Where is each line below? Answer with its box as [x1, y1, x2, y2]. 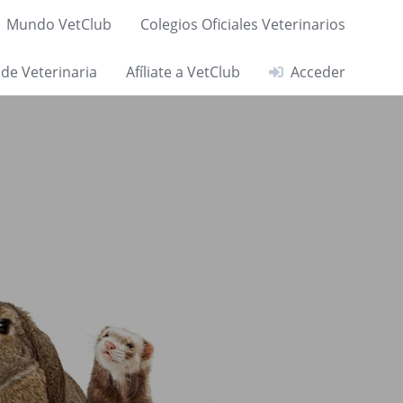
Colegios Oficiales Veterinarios [140, 13, 345, 34]
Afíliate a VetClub [126, 61, 240, 82]
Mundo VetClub [6, 13, 112, 34]
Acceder [291, 61, 345, 82]
